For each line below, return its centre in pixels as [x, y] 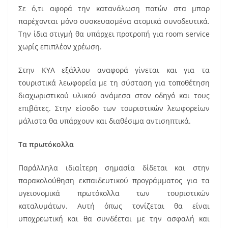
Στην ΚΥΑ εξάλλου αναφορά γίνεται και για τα [114, 70]
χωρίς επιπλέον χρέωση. [60, 46]
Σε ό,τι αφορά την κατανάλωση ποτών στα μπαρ [114, 8]
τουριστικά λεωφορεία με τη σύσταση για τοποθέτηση [114, 82]
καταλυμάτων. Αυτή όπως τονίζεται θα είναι [114, 206]
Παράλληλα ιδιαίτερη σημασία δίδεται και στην [114, 167]
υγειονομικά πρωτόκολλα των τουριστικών [114, 193]
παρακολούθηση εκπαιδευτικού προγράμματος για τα [114, 180]
